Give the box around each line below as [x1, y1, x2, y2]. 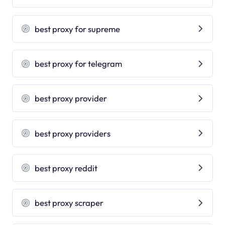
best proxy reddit [35, 162, 98, 173]
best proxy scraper [35, 197, 104, 208]
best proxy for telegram [35, 58, 123, 69]
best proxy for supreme [35, 23, 121, 34]
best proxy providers [35, 128, 111, 139]
